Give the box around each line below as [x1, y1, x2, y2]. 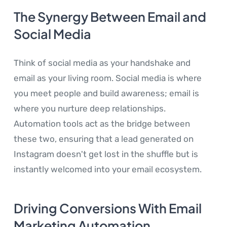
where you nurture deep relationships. [14, 103, 166, 114]
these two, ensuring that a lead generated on [14, 134, 194, 144]
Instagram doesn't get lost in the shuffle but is [14, 149, 198, 160]
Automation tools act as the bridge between [14, 119, 190, 129]
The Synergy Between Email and [14, 9, 206, 25]
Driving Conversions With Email [14, 200, 202, 217]
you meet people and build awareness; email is [14, 88, 199, 99]
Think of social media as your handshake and [14, 58, 191, 68]
